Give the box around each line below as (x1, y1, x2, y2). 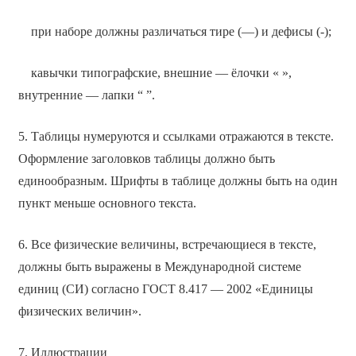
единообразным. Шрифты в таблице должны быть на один (17, 173, 338, 188)
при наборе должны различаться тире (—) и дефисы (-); (17, 24, 331, 38)
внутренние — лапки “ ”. (17, 87, 155, 102)
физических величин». (17, 304, 141, 318)
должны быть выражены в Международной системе (17, 259, 301, 273)
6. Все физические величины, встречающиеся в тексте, (17, 237, 316, 251)
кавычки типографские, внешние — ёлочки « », (17, 65, 292, 79)
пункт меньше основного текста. (17, 195, 196, 210)
